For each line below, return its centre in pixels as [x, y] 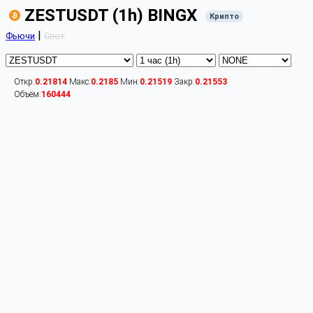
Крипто [224, 17]
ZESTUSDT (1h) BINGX [111, 15]
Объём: [28, 94]
